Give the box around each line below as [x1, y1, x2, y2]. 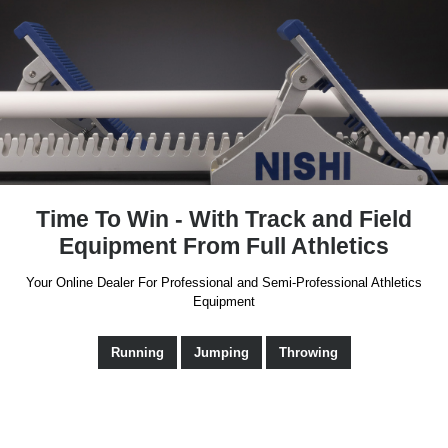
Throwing [278, 345, 338, 361]
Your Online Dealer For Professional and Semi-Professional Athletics [26, 274, 422, 290]
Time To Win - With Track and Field [36, 206, 412, 232]
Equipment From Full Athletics [59, 233, 389, 259]
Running [110, 345, 164, 361]
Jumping [193, 345, 249, 361]
